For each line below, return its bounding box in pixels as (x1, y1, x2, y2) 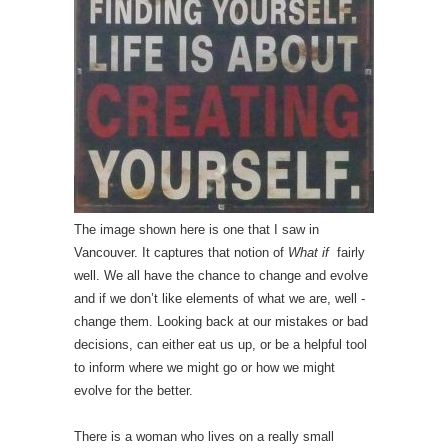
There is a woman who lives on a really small (74, 429, 334, 444)
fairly (333, 245, 365, 260)
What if (288, 245, 333, 260)
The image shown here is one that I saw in (74, 222, 319, 237)
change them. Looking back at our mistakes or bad (74, 314, 368, 329)
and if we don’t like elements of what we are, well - (74, 291, 365, 306)
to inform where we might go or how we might (74, 360, 335, 375)
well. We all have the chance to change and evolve (74, 268, 368, 283)
